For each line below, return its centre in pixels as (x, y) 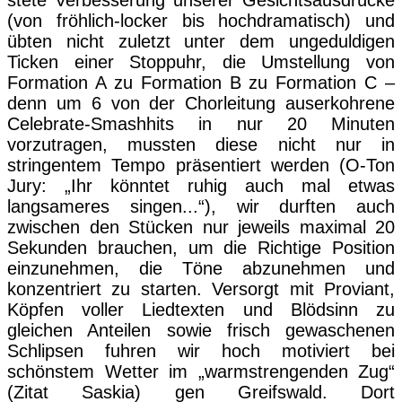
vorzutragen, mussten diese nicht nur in (201, 145)
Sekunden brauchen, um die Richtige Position (201, 248)
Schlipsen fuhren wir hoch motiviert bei (201, 351)
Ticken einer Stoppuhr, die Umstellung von (201, 62)
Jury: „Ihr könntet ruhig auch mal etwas (201, 186)
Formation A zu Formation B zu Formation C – (201, 83)
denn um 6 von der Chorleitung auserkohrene (201, 104)
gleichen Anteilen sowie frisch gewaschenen (201, 331)
